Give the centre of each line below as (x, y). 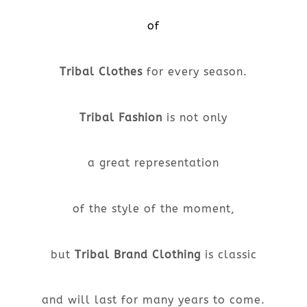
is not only (195, 117)
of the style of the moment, (153, 208)
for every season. (195, 71)
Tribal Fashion (121, 117)
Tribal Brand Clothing (137, 254)
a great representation (153, 163)
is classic (229, 254)
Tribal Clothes (101, 71)
